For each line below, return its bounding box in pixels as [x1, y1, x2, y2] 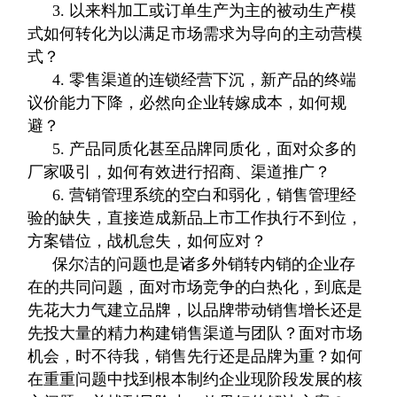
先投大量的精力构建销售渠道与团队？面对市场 [27, 324, 363, 342]
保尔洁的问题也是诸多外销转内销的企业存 [52, 255, 356, 273]
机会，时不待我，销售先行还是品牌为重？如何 [27, 347, 363, 365]
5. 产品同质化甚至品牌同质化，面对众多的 [52, 140, 357, 158]
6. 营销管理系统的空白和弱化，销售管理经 [52, 186, 357, 204]
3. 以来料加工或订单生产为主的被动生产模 [52, 2, 357, 19]
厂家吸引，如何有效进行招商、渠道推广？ [27, 163, 331, 181]
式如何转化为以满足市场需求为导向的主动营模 [27, 25, 363, 43]
